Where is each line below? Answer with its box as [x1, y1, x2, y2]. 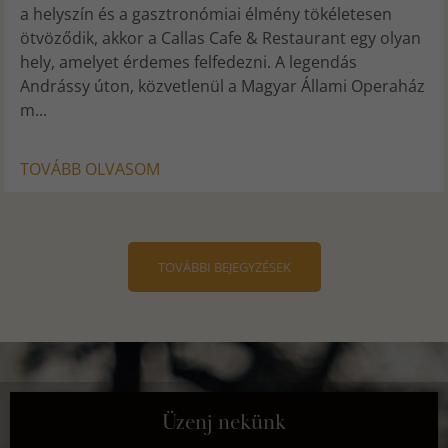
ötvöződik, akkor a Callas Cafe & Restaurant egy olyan [20, 26, 422, 49]
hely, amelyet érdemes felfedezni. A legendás [20, 50, 358, 73]
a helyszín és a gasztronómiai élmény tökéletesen [20, 2, 393, 25]
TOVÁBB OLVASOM [20, 157, 161, 180]
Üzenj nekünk [162, 408, 286, 437]
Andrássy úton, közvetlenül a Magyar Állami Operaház [20, 74, 426, 97]
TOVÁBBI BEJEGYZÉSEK [157, 257, 291, 276]
